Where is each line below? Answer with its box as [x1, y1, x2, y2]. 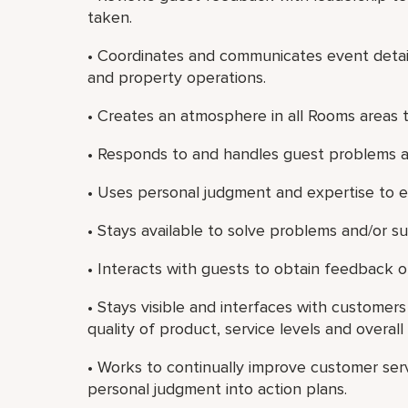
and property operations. [87, 67, 266, 87]
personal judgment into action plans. [87, 379, 347, 399]
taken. [87, 7, 132, 27]
